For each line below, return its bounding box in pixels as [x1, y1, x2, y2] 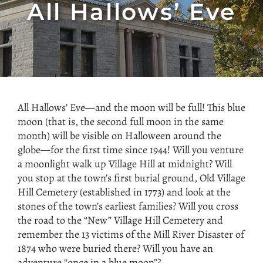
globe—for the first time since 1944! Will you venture [18, 143, 244, 157]
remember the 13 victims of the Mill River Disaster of [18, 227, 244, 242]
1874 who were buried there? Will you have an [18, 241, 213, 256]
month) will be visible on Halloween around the [18, 129, 221, 143]
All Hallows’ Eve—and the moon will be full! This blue [18, 100, 245, 115]
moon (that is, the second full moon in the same [18, 114, 224, 129]
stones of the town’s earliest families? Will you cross [18, 199, 238, 214]
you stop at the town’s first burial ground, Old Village [18, 171, 245, 186]
